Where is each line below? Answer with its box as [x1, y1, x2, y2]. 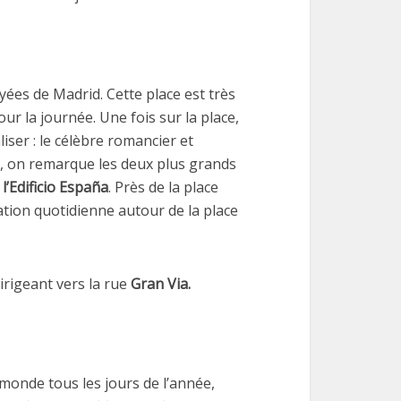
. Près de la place [108, 177, 218, 197]
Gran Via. [131, 274, 191, 294]
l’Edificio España [3, 177, 108, 197]
